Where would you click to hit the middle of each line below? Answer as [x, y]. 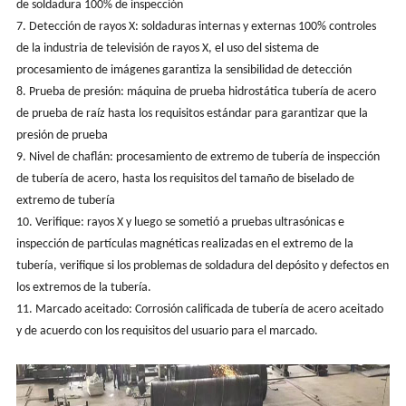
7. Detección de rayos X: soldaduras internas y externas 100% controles [196, 26]
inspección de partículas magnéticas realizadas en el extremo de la [184, 244]
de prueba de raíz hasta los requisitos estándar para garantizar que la [192, 113]
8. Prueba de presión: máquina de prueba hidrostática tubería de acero [196, 92]
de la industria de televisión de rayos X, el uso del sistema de [167, 48]
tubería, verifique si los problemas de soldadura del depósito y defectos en [202, 266]
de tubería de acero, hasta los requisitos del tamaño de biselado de [185, 179]
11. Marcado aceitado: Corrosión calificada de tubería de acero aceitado [199, 309]
